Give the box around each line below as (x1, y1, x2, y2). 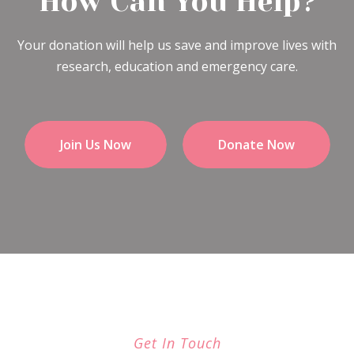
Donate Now (217, 136, 295, 153)
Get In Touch (133, 333, 221, 352)
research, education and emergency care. (56, 58, 298, 75)
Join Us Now (59, 136, 131, 153)
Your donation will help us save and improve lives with (17, 36, 337, 54)
